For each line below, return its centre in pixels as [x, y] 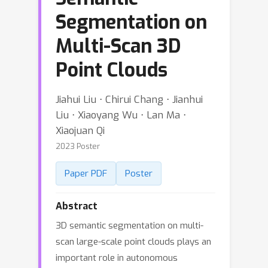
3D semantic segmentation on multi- [130, 226]
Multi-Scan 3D [118, 46]
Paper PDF [86, 173]
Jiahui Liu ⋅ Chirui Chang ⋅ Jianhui [129, 99]
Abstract [77, 206]
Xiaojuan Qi [80, 130]
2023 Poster [78, 146]
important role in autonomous [117, 258]
